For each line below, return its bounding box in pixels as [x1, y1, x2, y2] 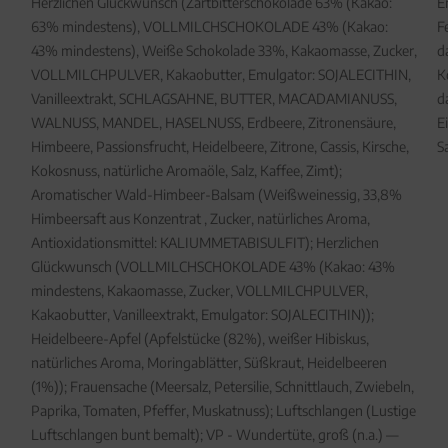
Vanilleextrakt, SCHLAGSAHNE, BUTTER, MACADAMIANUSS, [30, 90, 397, 107]
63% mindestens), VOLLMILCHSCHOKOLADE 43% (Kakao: [30, 18, 388, 35]
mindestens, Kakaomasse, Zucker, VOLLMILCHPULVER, [30, 282, 368, 299]
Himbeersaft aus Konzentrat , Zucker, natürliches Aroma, [30, 210, 370, 227]
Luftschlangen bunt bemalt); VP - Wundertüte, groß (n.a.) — [30, 426, 399, 443]
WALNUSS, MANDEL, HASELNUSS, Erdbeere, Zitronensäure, [30, 114, 396, 131]
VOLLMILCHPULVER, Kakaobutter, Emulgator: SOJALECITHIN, [30, 66, 411, 83]
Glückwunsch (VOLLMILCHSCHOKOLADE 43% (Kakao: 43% [30, 258, 395, 275]
